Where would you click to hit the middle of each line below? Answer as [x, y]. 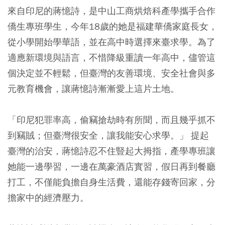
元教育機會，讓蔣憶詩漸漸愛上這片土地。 [93, 88]
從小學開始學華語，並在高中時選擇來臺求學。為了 [111, 42]
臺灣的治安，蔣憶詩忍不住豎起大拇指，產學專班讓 [111, 151]
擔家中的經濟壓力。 [48, 197]
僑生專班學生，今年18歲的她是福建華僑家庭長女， [113, 26]
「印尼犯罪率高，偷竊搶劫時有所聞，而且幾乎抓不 [111, 120]
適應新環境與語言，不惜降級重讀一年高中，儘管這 [111, 57]
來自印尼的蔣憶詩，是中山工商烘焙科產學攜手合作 [111, 11]
